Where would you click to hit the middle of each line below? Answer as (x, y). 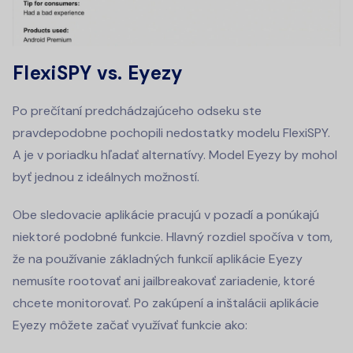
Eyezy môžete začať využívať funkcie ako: (130, 325)
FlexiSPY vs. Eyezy (98, 73)
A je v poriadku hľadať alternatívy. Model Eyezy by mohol (175, 155)
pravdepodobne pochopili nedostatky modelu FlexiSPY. (171, 133)
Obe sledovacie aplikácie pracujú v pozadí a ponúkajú (166, 215)
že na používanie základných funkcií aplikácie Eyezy (158, 259)
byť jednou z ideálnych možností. (106, 177)
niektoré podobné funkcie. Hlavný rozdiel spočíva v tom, (173, 237)
